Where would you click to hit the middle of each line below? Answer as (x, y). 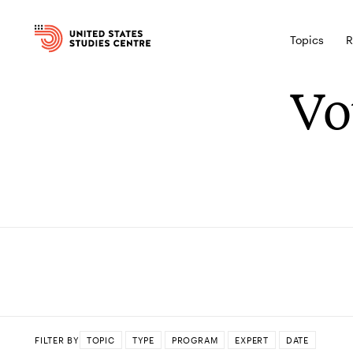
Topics (307, 40)
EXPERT (252, 340)
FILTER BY (57, 340)
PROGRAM (195, 340)
